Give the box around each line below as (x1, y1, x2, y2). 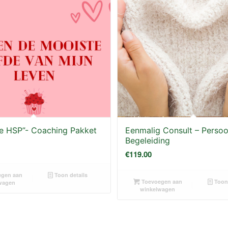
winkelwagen (140, 185, 176, 193)
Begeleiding (125, 135, 170, 146)
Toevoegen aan (139, 177, 182, 185)
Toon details (52, 170, 88, 179)
